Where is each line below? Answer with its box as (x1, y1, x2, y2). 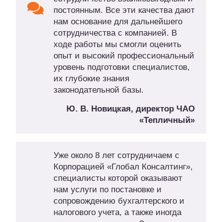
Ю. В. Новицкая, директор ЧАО (66, 104, 195, 114)
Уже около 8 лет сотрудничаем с (53, 151, 179, 161)
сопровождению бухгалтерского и (53, 196, 184, 206)
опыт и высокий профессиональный (53, 51, 194, 61)
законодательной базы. (53, 85, 144, 95)
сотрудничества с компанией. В (53, 28, 177, 38)
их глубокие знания (53, 74, 129, 84)
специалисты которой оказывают (53, 173, 182, 183)
